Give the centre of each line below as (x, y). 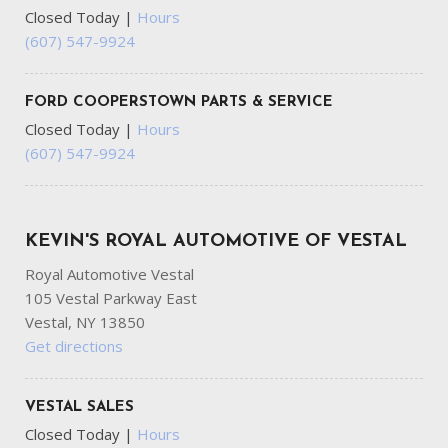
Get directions (74, 346)
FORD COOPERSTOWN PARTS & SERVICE (179, 103)
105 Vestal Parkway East (111, 298)
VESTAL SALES (79, 408)
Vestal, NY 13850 (85, 322)
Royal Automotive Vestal (109, 274)
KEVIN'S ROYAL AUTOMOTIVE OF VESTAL (216, 242)
